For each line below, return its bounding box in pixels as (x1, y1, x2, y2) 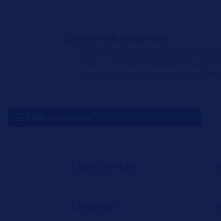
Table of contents (25, 112, 90, 123)
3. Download (70, 201, 117, 213)
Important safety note (74, 32, 168, 44)
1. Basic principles (70, 161, 137, 173)
